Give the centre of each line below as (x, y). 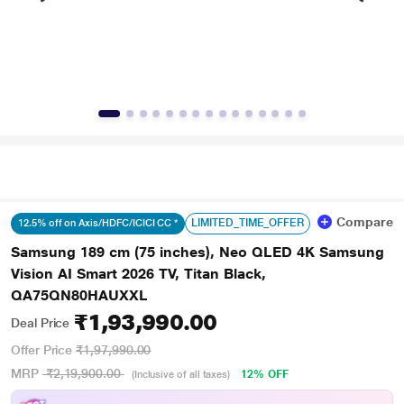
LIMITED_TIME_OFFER (248, 223)
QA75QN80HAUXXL (79, 295)
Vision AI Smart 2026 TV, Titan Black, (138, 274)
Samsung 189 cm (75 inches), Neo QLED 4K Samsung (197, 252)
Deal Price (41, 323)
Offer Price (42, 350)
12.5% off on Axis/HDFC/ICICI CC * (98, 223)
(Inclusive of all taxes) (181, 375)
